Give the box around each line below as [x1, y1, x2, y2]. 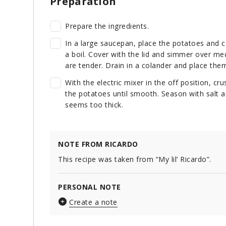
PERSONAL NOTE [58, 182, 121, 192]
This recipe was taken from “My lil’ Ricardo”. [58, 154, 211, 164]
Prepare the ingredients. [65, 21, 149, 31]
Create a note [69, 197, 118, 207]
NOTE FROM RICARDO [58, 139, 138, 149]
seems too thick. [65, 100, 123, 110]
